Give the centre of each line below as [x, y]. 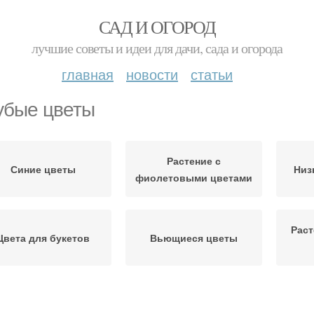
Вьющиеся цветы [194, 238]
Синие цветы [43, 169]
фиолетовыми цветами [194, 177]
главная [88, 74]
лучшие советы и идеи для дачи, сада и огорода [157, 48]
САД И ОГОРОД [157, 27]
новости [152, 74]
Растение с [194, 161]
